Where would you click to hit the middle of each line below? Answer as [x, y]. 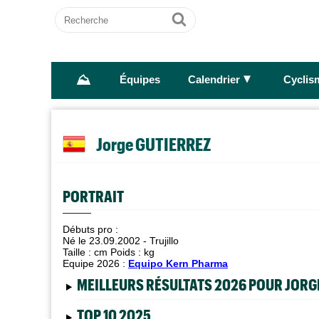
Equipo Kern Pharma [178, 263]
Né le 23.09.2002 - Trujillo [121, 241]
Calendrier [214, 80]
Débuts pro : [90, 229]
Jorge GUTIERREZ [153, 143]
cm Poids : [119, 252]
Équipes [140, 80]
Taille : [78, 252]
